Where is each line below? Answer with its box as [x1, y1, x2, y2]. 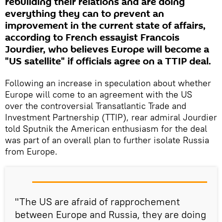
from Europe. [5, 146, 60, 157]
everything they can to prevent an [5, 7, 164, 21]
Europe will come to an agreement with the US [5, 89, 192, 100]
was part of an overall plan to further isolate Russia [5, 134, 209, 146]
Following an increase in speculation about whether [5, 77, 211, 89]
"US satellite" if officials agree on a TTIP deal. [5, 55, 211, 68]
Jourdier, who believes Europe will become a [5, 43, 209, 56]
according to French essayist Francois [5, 31, 179, 45]
